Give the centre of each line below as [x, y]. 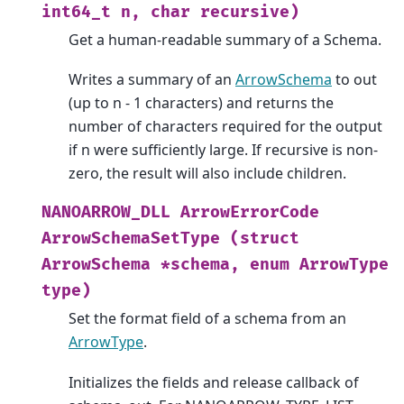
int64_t [76, 12]
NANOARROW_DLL [106, 213]
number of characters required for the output [225, 127]
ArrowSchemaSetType [131, 239]
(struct [265, 239]
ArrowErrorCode [250, 213]
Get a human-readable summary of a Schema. [225, 39]
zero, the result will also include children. [207, 174]
